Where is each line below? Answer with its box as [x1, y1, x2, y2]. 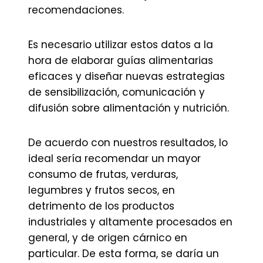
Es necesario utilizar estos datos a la [28, 38, 213, 52]
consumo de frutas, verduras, [28, 167, 178, 181]
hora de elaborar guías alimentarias [28, 53, 213, 68]
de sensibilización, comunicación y [28, 85, 205, 99]
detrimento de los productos [28, 199, 174, 213]
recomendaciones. [28, 3, 124, 17]
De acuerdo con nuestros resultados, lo [28, 136, 228, 150]
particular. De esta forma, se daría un [28, 247, 219, 261]
